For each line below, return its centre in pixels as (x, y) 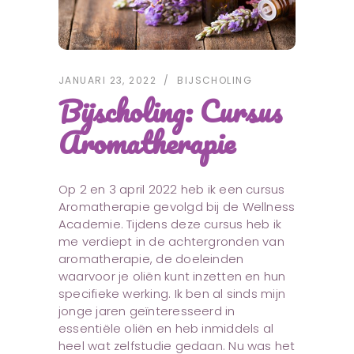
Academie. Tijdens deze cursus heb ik (170, 224)
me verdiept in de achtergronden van (171, 241)
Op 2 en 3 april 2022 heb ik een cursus (172, 189)
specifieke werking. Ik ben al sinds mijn (172, 293)
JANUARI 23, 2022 (108, 80)
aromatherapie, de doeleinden (151, 258)
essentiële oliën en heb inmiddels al (166, 328)
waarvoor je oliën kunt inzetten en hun (172, 276)
